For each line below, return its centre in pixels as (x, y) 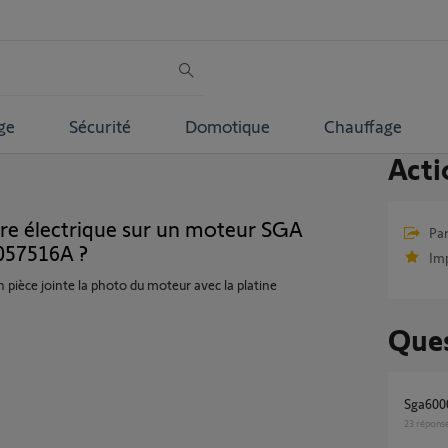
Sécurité (99, 125)
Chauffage (362, 125)
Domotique (227, 125)
